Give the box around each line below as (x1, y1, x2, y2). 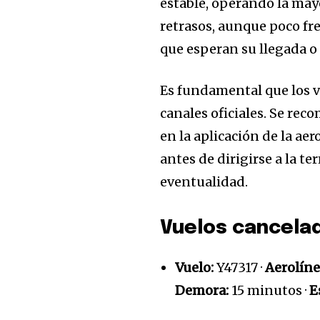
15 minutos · (229, 281, 310, 299)
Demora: (175, 281, 229, 299)
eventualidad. (160, 173, 249, 190)
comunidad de (140, 268, 299, 290)
